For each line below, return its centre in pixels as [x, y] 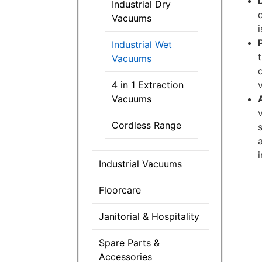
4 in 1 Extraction [148, 85]
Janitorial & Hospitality [149, 216]
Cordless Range [146, 125]
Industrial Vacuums [140, 163]
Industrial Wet [142, 44]
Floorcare [120, 190]
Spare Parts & [129, 242]
